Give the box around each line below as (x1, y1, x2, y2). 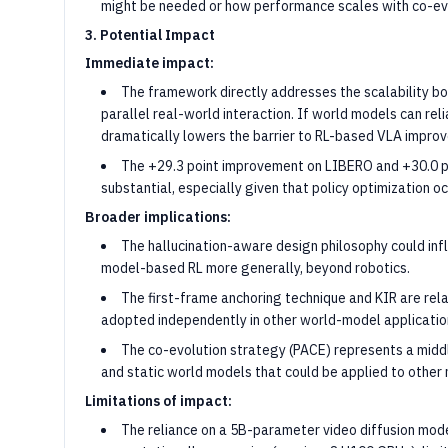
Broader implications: (85, 208, 231, 226)
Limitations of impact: (85, 392, 232, 410)
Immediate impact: (85, 54, 214, 72)
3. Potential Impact (85, 26, 215, 44)
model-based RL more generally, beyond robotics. (101, 259, 410, 277)
